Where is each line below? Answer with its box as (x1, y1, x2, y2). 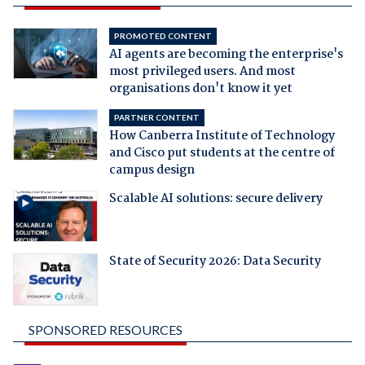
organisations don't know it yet (108, 78, 292, 99)
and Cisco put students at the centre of (108, 143, 335, 163)
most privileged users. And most (108, 61, 296, 81)
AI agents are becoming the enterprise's (108, 44, 343, 64)
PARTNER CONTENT (113, 112, 200, 122)
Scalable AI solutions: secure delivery (108, 188, 323, 209)
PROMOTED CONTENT (113, 30, 212, 41)
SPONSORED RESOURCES (28, 322, 182, 338)
